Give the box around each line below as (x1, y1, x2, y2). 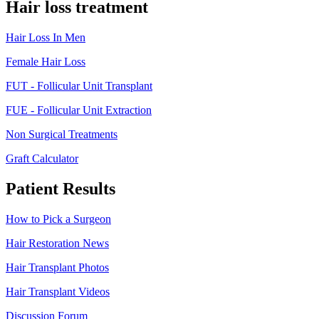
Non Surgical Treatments (6, 128, 117, 141)
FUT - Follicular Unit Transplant (6, 80, 152, 93)
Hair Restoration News (6, 237, 109, 250)
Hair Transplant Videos (6, 286, 110, 298)
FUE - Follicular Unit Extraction (6, 104, 152, 117)
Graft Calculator (6, 152, 78, 165)
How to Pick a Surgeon (6, 213, 111, 226)
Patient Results (6, 179, 115, 199)
